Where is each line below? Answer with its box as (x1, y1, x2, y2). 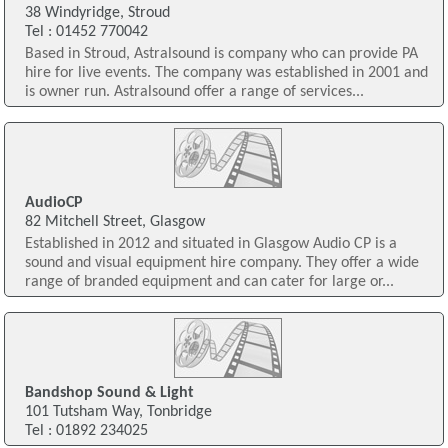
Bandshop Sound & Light (24, 384, 194, 401)
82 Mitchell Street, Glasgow (24, 213, 205, 230)
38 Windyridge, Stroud (24, 5, 170, 22)
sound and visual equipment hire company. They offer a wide (24, 254, 419, 271)
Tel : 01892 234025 (24, 422, 148, 439)
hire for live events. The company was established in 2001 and (24, 65, 428, 82)
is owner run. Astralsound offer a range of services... (24, 84, 364, 101)
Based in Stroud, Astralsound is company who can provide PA (24, 46, 418, 63)
